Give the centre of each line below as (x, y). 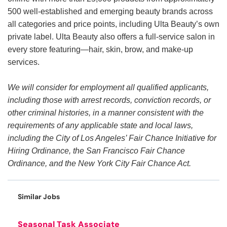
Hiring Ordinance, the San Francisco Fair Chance (96, 151)
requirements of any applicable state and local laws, (100, 126)
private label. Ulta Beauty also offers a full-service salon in (111, 37)
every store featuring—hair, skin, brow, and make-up (100, 50)
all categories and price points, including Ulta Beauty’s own (113, 24)
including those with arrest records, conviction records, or (109, 100)
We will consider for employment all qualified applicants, (108, 88)
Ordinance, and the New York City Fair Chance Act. (99, 164)
